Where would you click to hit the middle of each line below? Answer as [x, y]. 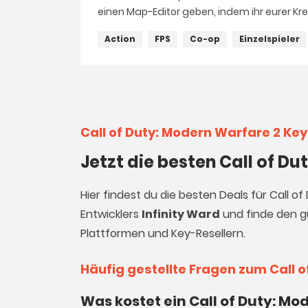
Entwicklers [111, 214]
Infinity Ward [181, 214]
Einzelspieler [269, 39]
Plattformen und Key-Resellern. [163, 233]
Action [120, 39]
